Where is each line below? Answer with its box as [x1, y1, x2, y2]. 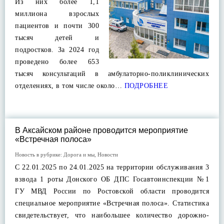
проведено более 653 [15, 58, 99, 65]
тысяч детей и [15, 34, 99, 41]
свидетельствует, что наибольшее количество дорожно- [15, 211, 209, 219]
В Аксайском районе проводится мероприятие [15, 126, 188, 134]
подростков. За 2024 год [15, 46, 99, 53]
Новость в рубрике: [15, 151, 63, 157]
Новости [97, 151, 118, 157]
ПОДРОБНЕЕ [122, 82, 168, 89]
